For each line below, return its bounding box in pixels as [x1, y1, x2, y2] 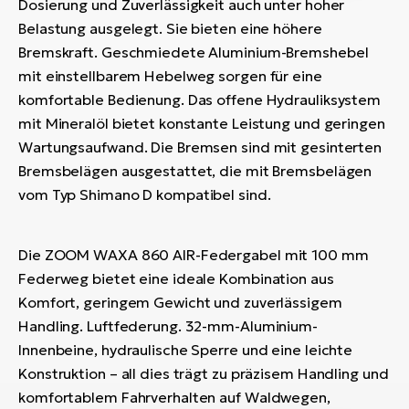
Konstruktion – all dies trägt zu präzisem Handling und [18, 363, 389, 383]
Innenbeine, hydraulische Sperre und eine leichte [18, 340, 353, 359]
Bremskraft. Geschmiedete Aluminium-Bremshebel [18, 42, 369, 61]
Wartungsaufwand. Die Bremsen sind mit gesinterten [18, 137, 383, 156]
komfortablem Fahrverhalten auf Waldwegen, [18, 387, 330, 406]
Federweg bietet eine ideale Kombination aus [18, 268, 334, 288]
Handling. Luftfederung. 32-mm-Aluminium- [18, 316, 318, 335]
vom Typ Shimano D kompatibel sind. [18, 184, 271, 204]
